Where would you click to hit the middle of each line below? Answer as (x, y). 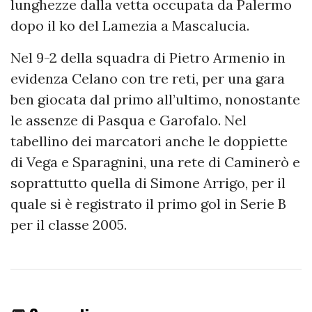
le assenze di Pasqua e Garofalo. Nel (128, 120)
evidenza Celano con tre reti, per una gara (148, 79)
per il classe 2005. (69, 225)
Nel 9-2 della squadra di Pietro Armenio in (148, 58)
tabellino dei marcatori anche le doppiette (149, 141)
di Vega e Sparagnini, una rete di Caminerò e (155, 162)
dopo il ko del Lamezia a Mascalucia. (130, 26)
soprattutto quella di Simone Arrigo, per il (148, 183)
